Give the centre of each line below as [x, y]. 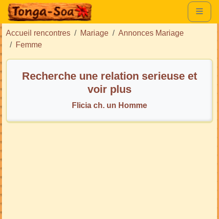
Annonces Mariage [151, 33]
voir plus [109, 89]
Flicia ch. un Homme [109, 105]
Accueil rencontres [38, 33]
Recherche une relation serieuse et [109, 76]
